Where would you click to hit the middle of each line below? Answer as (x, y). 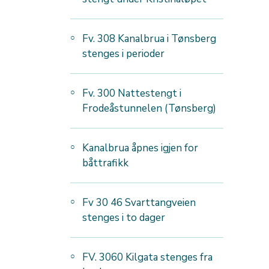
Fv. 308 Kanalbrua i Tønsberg (149, 39)
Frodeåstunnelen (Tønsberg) (149, 109)
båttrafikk (107, 163)
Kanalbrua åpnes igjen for (140, 148)
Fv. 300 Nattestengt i (132, 94)
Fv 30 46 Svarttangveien (139, 203)
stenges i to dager (124, 218)
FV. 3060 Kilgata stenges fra (147, 258)
